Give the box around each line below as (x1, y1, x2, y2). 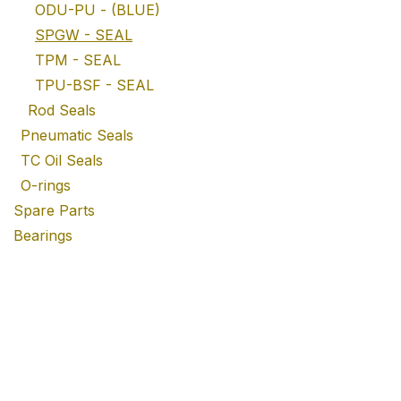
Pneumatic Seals (21, 126, 133, 144)
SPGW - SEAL (35, 26, 132, 44)
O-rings (21, 176, 71, 194)
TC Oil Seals (21, 151, 103, 169)
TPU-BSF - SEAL (35, 76, 154, 94)
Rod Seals (28, 101, 96, 119)
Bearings (13, 226, 73, 244)
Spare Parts (13, 201, 95, 219)
